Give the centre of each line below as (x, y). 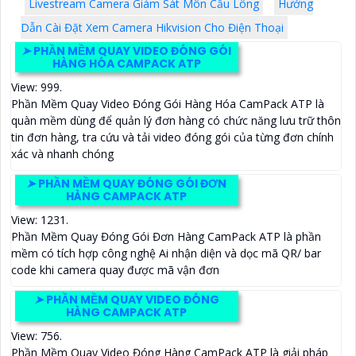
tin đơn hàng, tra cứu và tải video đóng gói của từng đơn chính (172, 137)
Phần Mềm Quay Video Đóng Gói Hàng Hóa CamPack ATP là (168, 104)
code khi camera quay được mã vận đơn (115, 270)
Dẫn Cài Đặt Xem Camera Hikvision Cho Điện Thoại (152, 28)
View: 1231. (40, 220)
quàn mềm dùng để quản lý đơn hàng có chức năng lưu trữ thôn (176, 121)
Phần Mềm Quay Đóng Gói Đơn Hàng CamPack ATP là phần (166, 237)
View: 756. (37, 336)
